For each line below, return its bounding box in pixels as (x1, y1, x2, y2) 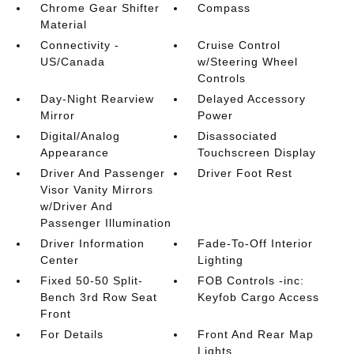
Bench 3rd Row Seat (40, 291, 157, 303)
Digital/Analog (40, 130, 120, 142)
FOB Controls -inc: (198, 274, 305, 287)
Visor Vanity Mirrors (40, 183, 153, 196)
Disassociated (198, 130, 278, 142)
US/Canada (40, 55, 105, 68)
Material (40, 18, 87, 31)
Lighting (198, 254, 244, 266)
